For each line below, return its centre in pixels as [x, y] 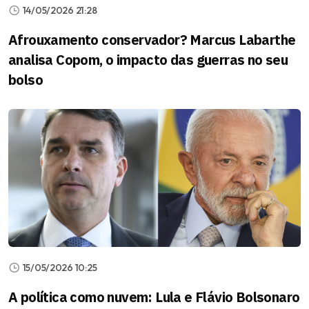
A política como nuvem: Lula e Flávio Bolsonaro [154, 297]
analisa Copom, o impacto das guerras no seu [148, 59]
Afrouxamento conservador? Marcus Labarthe [152, 39]
